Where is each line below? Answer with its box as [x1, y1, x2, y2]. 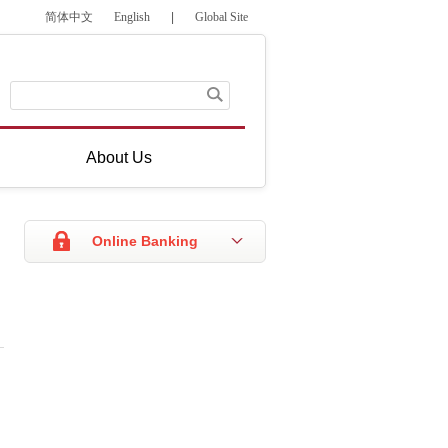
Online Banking [92, 233, 198, 249]
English [114, 10, 150, 24]
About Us [86, 149, 153, 166]
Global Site [195, 10, 248, 24]
